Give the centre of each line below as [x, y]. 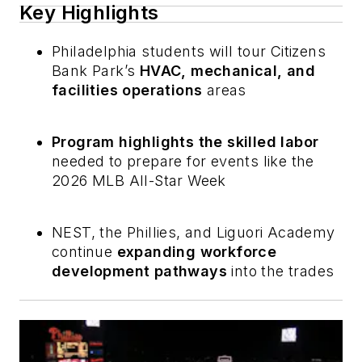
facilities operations [129, 90]
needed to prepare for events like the [183, 162]
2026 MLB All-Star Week [139, 181]
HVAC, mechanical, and [227, 71]
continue [84, 252]
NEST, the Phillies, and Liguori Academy [194, 233]
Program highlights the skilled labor [185, 142]
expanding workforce [197, 252]
